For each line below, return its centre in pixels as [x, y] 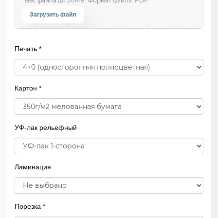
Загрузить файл [53, 15]
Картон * [28, 88]
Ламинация [33, 167]
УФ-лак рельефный [46, 127]
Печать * [28, 49]
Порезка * [30, 206]
